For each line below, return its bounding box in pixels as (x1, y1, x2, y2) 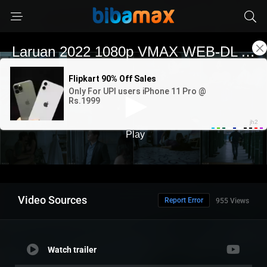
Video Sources (18, 194, 87, 207)
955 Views (216, 197, 249, 206)
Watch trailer (48, 245, 97, 255)
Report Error (164, 196, 203, 205)
